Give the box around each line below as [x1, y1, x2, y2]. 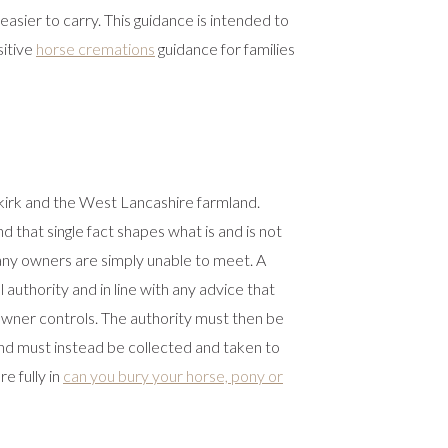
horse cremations [36, 39, 155, 59]
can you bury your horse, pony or [63, 366, 283, 386]
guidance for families [155, 39, 295, 59]
